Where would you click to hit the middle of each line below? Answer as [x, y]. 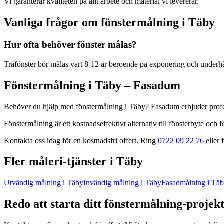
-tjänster [86, 162]
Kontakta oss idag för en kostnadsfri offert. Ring [81, 140]
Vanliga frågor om [52, 23]
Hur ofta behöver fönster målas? [70, 45]
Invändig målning [111, 183]
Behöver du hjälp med [40, 106]
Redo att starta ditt [54, 204]
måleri [46, 162]
